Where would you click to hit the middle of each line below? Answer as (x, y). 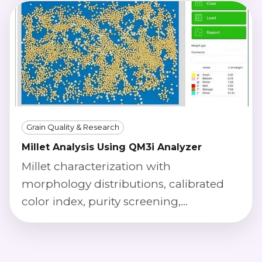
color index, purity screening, (101, 201)
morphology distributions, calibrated (123, 184)
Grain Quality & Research (73, 127)
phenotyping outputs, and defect (113, 219)
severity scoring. (65, 236)
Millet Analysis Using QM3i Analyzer (112, 147)
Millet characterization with (96, 166)
